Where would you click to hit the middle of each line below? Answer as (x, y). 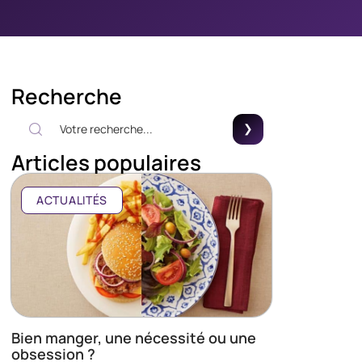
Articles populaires (106, 162)
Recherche (67, 96)
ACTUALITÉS (72, 200)
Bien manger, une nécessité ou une (134, 338)
